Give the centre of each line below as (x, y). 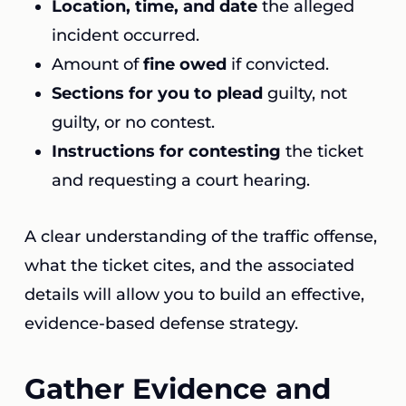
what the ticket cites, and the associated (189, 266)
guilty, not (304, 93)
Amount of (97, 64)
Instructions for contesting (166, 151)
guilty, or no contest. (133, 122)
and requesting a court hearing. (180, 180)
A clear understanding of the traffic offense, (200, 237)
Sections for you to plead (157, 93)
